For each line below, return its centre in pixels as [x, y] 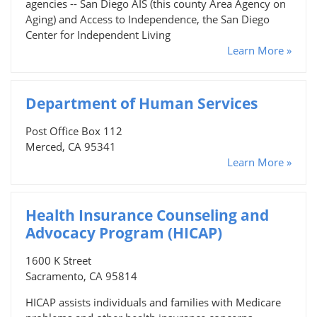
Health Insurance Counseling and [147, 215]
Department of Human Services [142, 103]
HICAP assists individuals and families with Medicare [153, 302]
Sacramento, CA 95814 [81, 276]
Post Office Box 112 [74, 131]
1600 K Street [58, 260]
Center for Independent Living [98, 34]
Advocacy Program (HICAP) [124, 232]
